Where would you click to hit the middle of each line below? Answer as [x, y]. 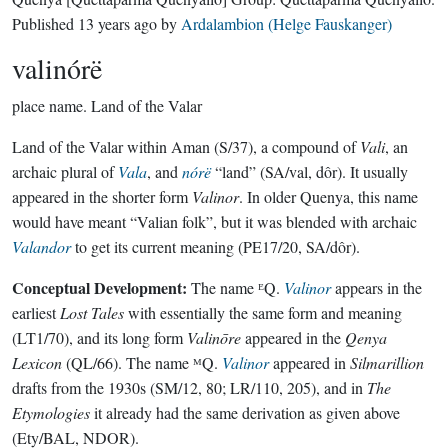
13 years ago [117, 23]
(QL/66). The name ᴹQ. [142, 362]
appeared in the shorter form [102, 196]
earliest [36, 312]
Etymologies [51, 412]
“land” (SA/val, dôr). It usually [309, 171]
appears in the [376, 287]
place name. [49, 105]
